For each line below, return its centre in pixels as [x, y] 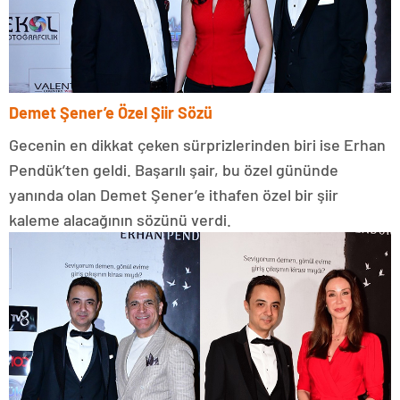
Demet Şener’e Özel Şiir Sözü [111, 113]
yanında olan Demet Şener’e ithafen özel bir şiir [174, 195]
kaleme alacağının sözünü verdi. [120, 220]
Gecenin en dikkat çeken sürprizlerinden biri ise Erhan [197, 145]
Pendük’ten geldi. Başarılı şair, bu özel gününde [174, 170]
